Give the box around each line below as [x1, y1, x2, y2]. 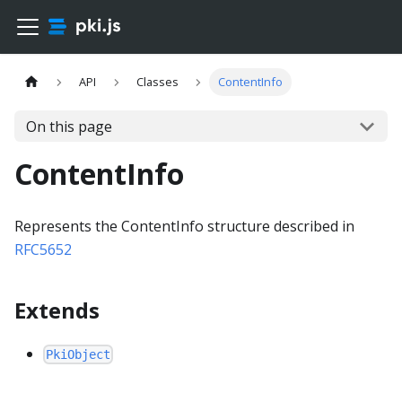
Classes [135, 74, 179, 91]
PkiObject [46, 347, 111, 363]
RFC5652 [14, 240, 72, 259]
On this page [25, 116, 112, 136]
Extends [14, 295, 100, 325]
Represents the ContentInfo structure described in [14, 216, 354, 236]
